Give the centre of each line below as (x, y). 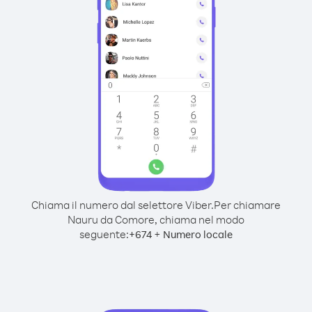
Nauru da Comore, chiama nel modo (156, 219)
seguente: (104, 234)
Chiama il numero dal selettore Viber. (123, 205)
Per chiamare (247, 205)
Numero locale (198, 234)
